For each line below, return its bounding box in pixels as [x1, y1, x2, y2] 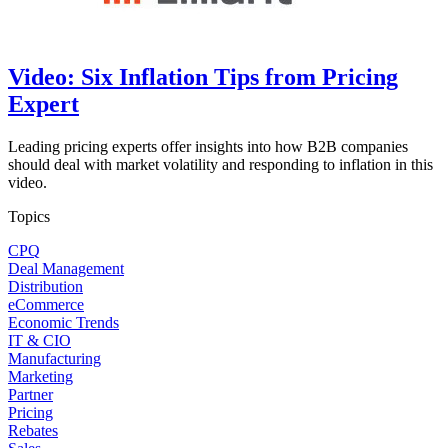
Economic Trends [8, 314, 119, 331]
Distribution [8, 278, 83, 295]
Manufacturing [8, 350, 101, 367]
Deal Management [8, 260, 124, 277]
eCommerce [8, 296, 84, 313]
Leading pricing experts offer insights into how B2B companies [8, 138, 408, 155]
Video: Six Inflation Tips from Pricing [8, 64, 398, 91]
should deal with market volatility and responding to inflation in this [8, 156, 433, 173]
